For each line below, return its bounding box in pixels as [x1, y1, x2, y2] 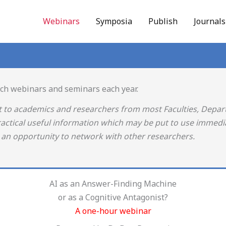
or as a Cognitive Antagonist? [58, 191, 168, 203]
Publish [148, 16, 178, 27]
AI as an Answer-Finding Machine [49, 178, 177, 189]
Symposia [96, 16, 132, 27]
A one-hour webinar [75, 205, 151, 216]
